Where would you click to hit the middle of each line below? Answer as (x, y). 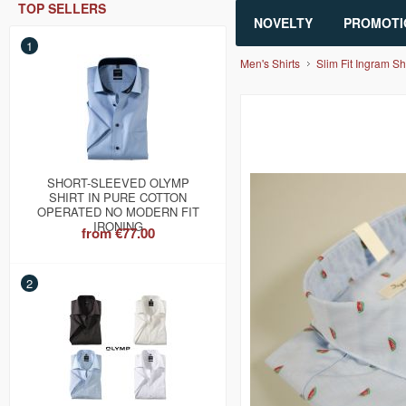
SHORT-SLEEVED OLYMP (118, 183)
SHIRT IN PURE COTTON (118, 198)
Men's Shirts (270, 63)
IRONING (118, 227)
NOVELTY (283, 23)
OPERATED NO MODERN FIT (118, 212)
